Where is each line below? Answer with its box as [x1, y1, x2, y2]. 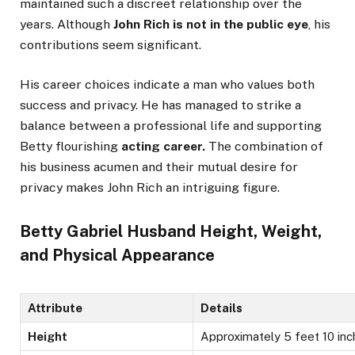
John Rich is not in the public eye [113, 16, 308, 32]
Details [200, 301, 242, 315]
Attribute [28, 301, 82, 315]
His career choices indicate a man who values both [20, 77, 315, 93]
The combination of [208, 139, 323, 155]
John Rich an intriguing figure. [104, 180, 280, 196]
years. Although [20, 16, 113, 32]
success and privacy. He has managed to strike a [20, 97, 301, 113]
